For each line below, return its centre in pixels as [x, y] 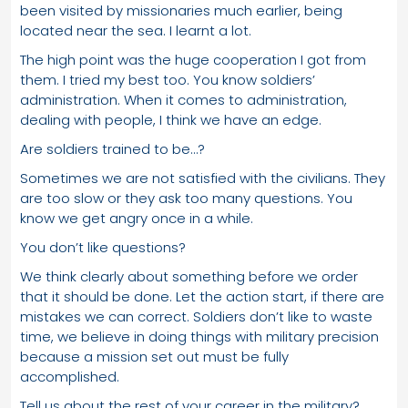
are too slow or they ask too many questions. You [186, 198]
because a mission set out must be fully [154, 356]
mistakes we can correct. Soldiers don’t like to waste [196, 316]
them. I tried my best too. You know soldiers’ [168, 79]
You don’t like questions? [103, 247]
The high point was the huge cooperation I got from [193, 59]
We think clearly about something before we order [189, 276]
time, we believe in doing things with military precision [199, 336]
